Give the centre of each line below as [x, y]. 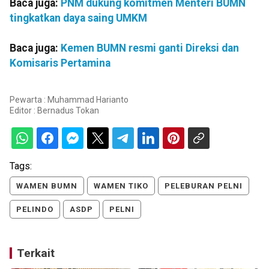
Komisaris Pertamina [60, 63]
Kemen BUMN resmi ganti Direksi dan [150, 48]
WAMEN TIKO [121, 186]
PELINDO [35, 209]
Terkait [36, 253]
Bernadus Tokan [68, 110]
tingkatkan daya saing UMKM [78, 18]
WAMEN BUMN [47, 186]
